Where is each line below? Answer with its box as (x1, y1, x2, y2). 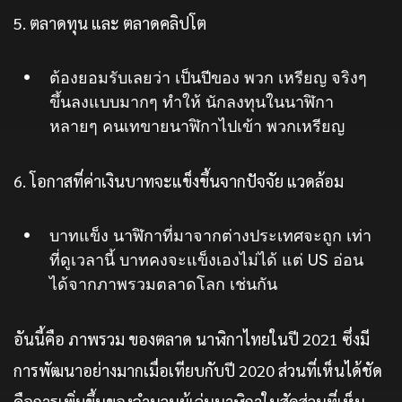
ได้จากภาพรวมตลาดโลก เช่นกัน (49, 273, 277, 296)
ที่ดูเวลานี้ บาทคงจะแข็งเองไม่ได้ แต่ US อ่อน (49, 249, 363, 272)
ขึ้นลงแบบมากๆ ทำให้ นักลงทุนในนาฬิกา (49, 91, 334, 114)
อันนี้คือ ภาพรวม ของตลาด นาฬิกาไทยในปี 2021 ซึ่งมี (13, 328, 370, 350)
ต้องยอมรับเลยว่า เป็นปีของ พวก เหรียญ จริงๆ (49, 66, 367, 90)
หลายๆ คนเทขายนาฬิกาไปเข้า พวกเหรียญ (49, 115, 345, 138)
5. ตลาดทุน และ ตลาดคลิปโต (13, 13, 206, 34)
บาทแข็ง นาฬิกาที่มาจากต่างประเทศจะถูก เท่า (49, 224, 371, 248)
